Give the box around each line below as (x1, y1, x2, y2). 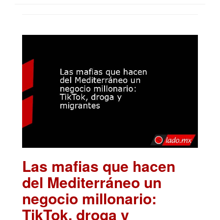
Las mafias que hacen (22, 155, 175, 176)
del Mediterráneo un (22, 171, 162, 192)
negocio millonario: (22, 187, 157, 209)
